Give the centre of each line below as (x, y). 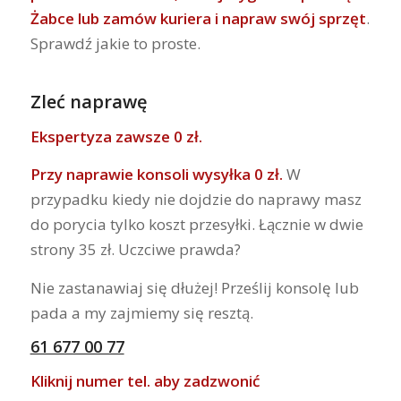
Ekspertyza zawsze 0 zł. (118, 136)
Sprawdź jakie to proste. (115, 44)
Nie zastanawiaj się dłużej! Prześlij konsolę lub (194, 287)
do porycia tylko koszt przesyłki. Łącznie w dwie (196, 225)
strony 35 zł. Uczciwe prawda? (135, 250)
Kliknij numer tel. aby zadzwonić (145, 380)
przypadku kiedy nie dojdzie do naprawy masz (196, 200)
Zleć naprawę (89, 101)
